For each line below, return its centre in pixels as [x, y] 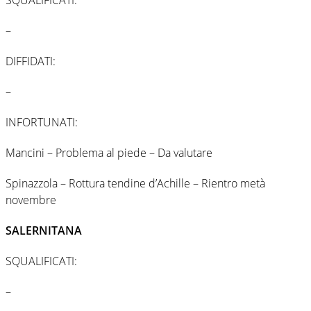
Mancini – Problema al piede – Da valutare [109, 152]
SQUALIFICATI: [41, 261]
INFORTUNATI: [42, 122]
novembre [31, 200]
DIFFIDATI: [31, 61]
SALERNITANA [44, 230]
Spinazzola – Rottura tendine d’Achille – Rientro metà [135, 183]
